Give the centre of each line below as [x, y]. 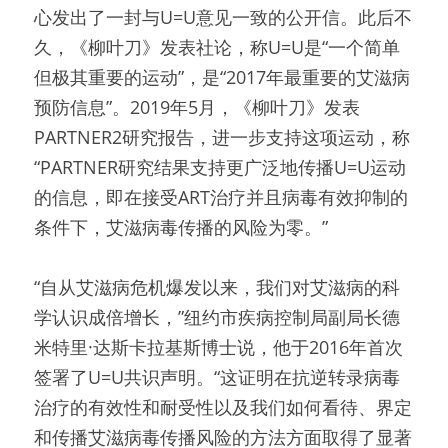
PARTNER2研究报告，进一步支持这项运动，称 [222, 137]
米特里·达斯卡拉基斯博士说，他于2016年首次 [218, 347]
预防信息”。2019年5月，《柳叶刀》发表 [197, 107]
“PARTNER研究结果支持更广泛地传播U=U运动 [220, 167]
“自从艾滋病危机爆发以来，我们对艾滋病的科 [217, 287]
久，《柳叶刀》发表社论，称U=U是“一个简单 [217, 47]
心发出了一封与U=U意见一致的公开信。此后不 [223, 17]
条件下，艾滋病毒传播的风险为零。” [181, 227]
